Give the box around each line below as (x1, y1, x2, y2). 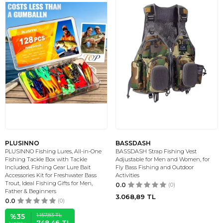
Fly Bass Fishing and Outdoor (115, 164, 194, 171)
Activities (115, 172, 139, 179)
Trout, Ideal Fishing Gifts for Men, (5, 180, 93, 187)
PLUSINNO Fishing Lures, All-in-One (5, 148, 102, 155)
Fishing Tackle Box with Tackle (5, 156, 87, 163)
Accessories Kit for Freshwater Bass (5, 172, 97, 179)
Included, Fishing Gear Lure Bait (5, 164, 91, 171)
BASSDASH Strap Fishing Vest (115, 148, 197, 155)
